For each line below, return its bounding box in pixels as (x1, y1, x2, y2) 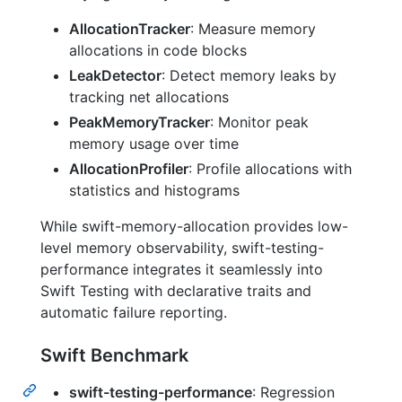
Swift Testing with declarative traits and (40, 282, 311, 301)
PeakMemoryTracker (69, 113, 210, 132)
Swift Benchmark (40, 345, 188, 367)
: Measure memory (190, 20, 316, 39)
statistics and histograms (69, 181, 240, 200)
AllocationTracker (69, 20, 190, 39)
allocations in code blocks (69, 41, 247, 60)
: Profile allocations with (188, 160, 352, 179)
